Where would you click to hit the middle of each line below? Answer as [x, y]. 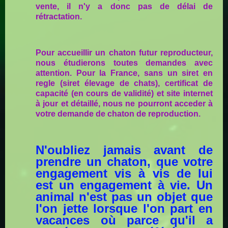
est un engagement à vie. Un [124, 185]
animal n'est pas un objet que [124, 197]
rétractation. [59, 17]
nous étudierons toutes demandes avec [124, 63]
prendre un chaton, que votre [124, 162]
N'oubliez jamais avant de [124, 150]
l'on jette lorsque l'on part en [124, 209]
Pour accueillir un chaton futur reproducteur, [124, 53]
